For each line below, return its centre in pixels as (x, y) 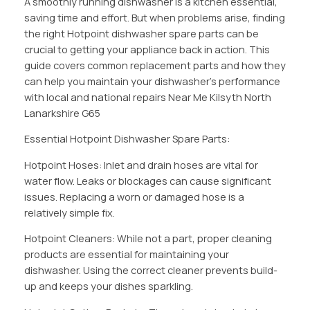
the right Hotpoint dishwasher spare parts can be (141, 33)
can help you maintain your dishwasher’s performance (152, 81)
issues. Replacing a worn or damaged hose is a (134, 197)
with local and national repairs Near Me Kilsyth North (147, 97)
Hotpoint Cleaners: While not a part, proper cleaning (148, 239)
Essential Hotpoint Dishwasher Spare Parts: (127, 139)
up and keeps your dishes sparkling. (108, 286)
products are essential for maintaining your (126, 255)
